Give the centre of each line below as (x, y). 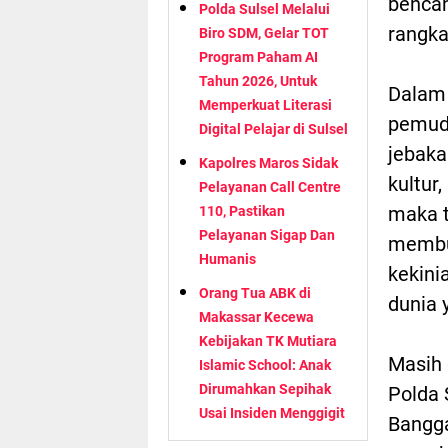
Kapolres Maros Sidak (268, 162)
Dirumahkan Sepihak (265, 388)
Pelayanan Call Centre (270, 186)
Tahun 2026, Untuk (258, 80)
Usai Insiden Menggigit (272, 412)
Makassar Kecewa (256, 316)
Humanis (227, 258)
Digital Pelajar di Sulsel (273, 128)
